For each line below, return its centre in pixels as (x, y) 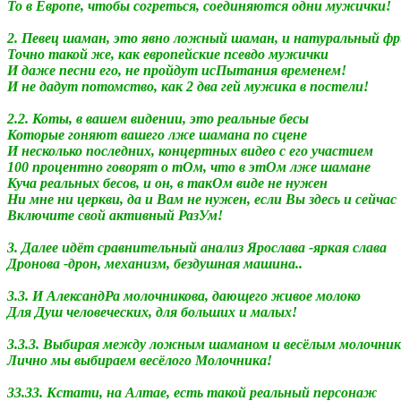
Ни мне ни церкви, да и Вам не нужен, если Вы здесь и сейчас (202, 199)
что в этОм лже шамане (290, 166)
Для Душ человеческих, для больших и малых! (152, 311)
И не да (30, 86)
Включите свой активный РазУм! (115, 215)
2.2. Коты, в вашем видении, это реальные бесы (158, 118)
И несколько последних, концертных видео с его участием (190, 150)
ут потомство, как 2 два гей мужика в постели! (215, 86)
